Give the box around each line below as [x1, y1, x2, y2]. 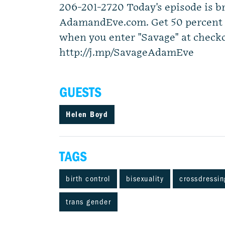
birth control [66, 174, 110, 183]
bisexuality [126, 174, 164, 183]
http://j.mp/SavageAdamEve [59, 47, 194, 59]
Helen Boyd [66, 110, 108, 119]
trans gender [66, 197, 111, 206]
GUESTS [59, 84, 101, 100]
